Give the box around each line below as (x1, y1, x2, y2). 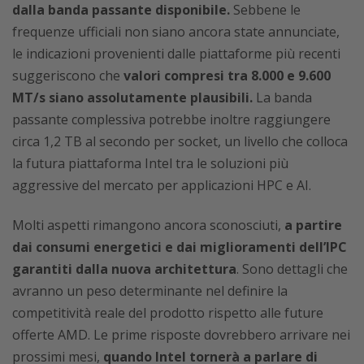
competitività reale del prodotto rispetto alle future (12, 304, 323, 323)
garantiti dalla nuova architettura (12, 260, 236, 279)
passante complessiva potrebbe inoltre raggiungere (12, 110, 331, 129)
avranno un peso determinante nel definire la (12, 282, 288, 301)
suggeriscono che (12, 67, 123, 85)
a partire (281, 216, 342, 235)
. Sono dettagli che (236, 260, 348, 279)
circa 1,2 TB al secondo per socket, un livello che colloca (12, 132, 348, 151)
